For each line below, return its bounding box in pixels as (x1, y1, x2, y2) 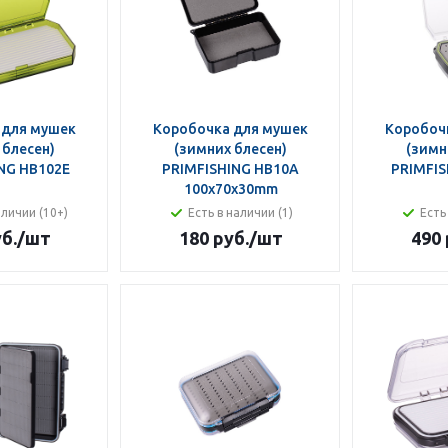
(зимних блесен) (174, 141, 287, 157)
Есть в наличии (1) (188, 206, 293, 219)
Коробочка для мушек (153, 121, 308, 137)
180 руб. (178, 228, 249, 248)
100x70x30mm (183, 181, 278, 197)
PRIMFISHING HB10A (162, 161, 299, 177)
